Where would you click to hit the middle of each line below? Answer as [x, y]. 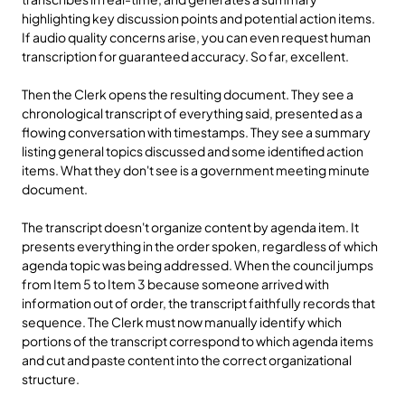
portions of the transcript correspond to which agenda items [198, 341]
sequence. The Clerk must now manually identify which [182, 322]
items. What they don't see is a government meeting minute [196, 170]
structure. [51, 379]
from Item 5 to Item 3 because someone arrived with [175, 284]
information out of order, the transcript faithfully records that [198, 303]
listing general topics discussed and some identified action [193, 151]
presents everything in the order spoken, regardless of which [200, 246]
